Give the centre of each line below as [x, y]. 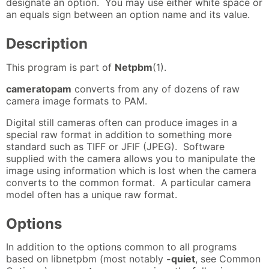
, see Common [228, 259]
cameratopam [39, 89]
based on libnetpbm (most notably [86, 259]
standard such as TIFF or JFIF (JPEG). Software [115, 146]
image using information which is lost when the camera [131, 170]
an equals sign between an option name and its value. [128, 15]
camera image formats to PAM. [80, 101]
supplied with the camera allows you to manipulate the [131, 158]
